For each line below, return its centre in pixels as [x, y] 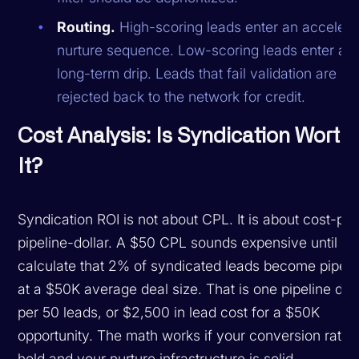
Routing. [87, 26]
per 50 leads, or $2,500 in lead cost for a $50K [169, 312]
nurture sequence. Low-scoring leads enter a [202, 50]
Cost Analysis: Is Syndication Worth [185, 136]
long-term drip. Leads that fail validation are [197, 73]
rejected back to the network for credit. [182, 96]
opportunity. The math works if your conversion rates [188, 335]
